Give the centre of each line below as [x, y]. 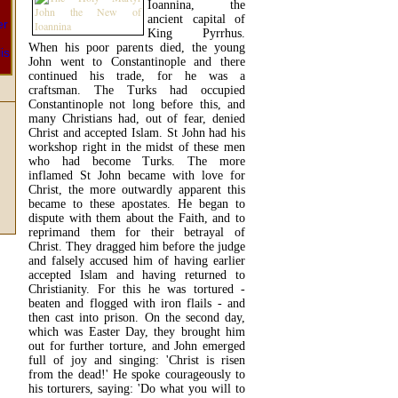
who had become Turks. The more [137, 161]
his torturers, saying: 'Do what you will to [137, 388]
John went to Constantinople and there [137, 61]
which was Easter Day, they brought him [137, 331]
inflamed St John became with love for [137, 175]
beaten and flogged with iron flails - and [137, 303]
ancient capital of [196, 19]
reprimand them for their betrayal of [137, 232]
